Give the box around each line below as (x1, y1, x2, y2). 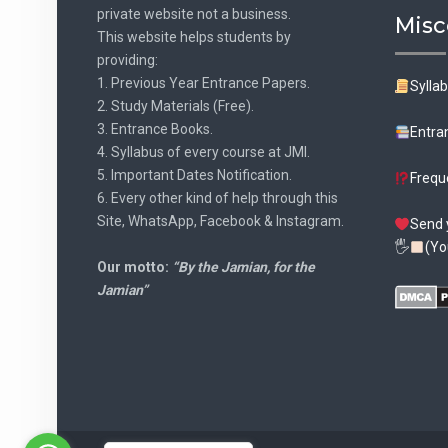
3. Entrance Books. (97, 121, 213, 138)
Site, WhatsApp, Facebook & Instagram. (97, 213, 344, 230)
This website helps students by (97, 29, 291, 46)
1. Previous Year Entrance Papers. (97, 75, 310, 92)
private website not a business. (97, 6, 291, 23)
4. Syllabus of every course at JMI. (97, 144, 310, 161)
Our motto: (97, 259, 172, 276)
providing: (97, 52, 158, 69)
